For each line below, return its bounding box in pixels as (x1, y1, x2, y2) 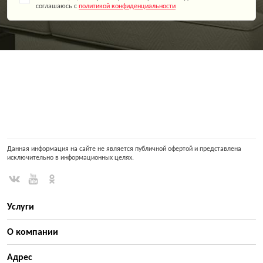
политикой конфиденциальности (79, 3, 176, 10)
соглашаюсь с (36, 3, 79, 10)
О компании (7, 228, 58, 237)
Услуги (7, 203, 34, 212)
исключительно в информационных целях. (7, 154, 134, 161)
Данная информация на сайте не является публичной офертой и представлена (7, 146, 241, 153)
